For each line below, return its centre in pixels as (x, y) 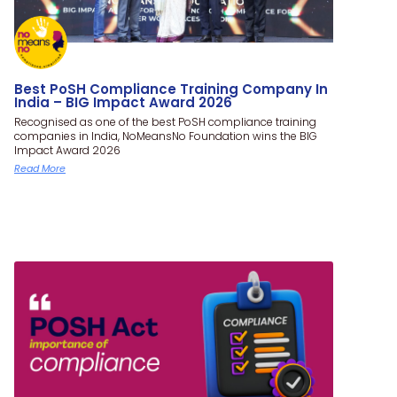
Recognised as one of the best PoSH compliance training (165, 121)
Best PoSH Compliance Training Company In (171, 89)
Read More (40, 168)
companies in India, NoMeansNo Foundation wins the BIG (166, 136)
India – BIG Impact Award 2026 (123, 102)
